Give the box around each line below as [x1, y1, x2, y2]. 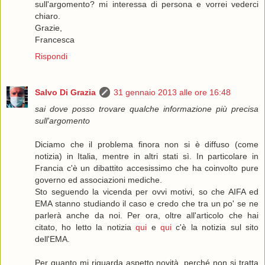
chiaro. [35, 11, 60, 21]
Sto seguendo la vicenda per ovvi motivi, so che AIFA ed [35, 187, 258, 197]
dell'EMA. [35, 234, 70, 244]
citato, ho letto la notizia [35, 222, 136, 232]
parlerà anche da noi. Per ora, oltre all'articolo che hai [35, 211, 258, 221]
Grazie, [35, 22, 62, 33]
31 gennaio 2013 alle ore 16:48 [114, 88, 231, 98]
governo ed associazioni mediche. [35, 175, 162, 185]
